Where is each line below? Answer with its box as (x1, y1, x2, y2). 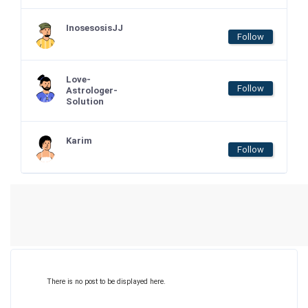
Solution (66, 96, 104, 107)
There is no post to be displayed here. (47, 277, 166, 286)
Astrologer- (66, 85, 118, 96)
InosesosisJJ (66, 23, 123, 33)
